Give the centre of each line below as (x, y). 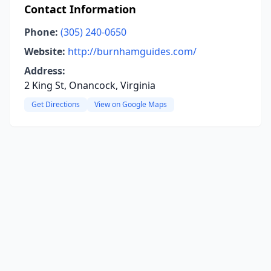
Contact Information (80, 9)
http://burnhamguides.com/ (132, 51)
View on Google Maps (131, 104)
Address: (45, 71)
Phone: (41, 32)
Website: (45, 51)
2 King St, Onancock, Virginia (90, 85)
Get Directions (56, 104)
